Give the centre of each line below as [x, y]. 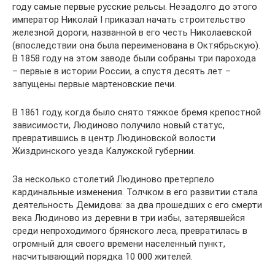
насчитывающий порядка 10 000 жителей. [103, 257]
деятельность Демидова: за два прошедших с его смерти [137, 205]
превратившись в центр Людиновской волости [114, 138]
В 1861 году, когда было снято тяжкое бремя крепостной [137, 112]
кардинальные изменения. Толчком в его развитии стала [135, 192]
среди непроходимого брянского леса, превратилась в [130, 231]
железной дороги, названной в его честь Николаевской [132, 33]
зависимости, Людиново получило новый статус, [118, 125]
